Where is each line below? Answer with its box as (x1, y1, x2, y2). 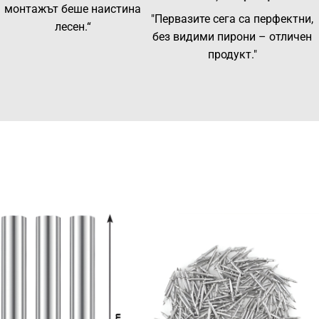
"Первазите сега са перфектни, (151, 12, 314, 26)
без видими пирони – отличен (152, 30, 313, 44)
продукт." (207, 48, 257, 62)
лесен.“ (54, 20, 91, 34)
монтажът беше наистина (4, 2, 142, 16)
